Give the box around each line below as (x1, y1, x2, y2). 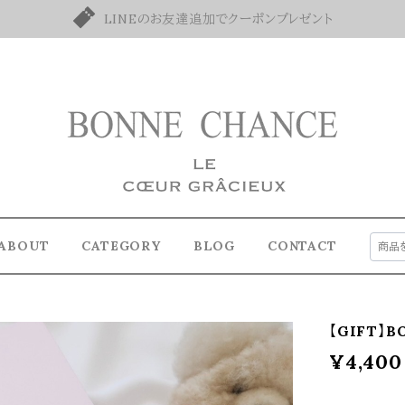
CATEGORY (81, 238, 161, 254)
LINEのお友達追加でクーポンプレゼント (103, 11, 334, 27)
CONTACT (268, 238, 337, 254)
